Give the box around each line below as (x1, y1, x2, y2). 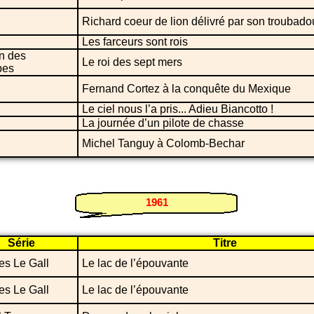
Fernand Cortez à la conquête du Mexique (82, 82, 291, 95)
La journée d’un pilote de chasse (82, 116, 244, 129)
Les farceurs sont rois (82, 35, 188, 48)
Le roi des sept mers (82, 55, 182, 68)
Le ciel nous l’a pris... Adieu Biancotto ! (82, 102, 273, 115)
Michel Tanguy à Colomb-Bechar (82, 137, 245, 149)
